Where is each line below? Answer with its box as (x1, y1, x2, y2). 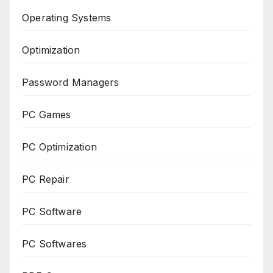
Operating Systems (22, 12, 112, 24)
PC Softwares (22, 238, 87, 250)
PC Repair (22, 173, 69, 186)
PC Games (22, 108, 71, 121)
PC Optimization (22, 141, 97, 154)
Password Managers (22, 76, 119, 89)
